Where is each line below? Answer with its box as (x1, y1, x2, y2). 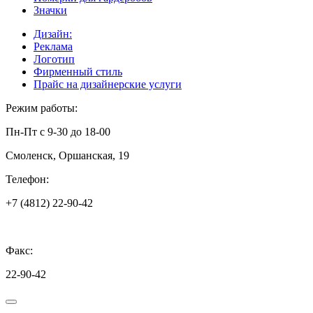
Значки (34, 3, 67, 16)
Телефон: (6, 173, 49, 185)
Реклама (34, 40, 73, 52)
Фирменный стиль (34, 65, 122, 78)
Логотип (34, 52, 75, 65)
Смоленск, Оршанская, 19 (6, 149, 129, 161)
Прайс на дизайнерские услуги (34, 78, 182, 90)
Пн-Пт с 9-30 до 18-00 (6, 125, 110, 138)
